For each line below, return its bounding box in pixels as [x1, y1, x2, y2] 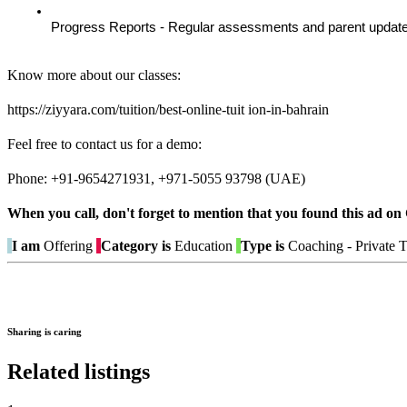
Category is [101, 238, 171, 254]
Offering [40, 238, 96, 254]
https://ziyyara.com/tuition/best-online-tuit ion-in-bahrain [7, 102, 329, 118]
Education [171, 238, 233, 254]
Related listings [7, 359, 150, 383]
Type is [241, 238, 284, 254]
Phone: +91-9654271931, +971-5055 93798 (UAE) [7, 171, 305, 187]
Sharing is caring [7, 326, 82, 337]
